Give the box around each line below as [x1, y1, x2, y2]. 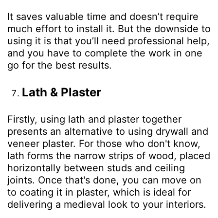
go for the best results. [7, 59, 112, 72]
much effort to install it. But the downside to [7, 23, 211, 35]
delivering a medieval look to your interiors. [7, 199, 206, 211]
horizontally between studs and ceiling [7, 162, 185, 174]
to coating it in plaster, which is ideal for [7, 186, 191, 199]
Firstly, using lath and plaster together [7, 113, 182, 126]
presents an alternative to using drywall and [7, 126, 208, 138]
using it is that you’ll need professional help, [7, 35, 210, 47]
